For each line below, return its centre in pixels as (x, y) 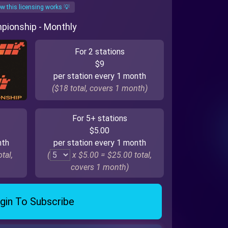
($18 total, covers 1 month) (99, 88)
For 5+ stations (99, 118)
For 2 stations (99, 51)
